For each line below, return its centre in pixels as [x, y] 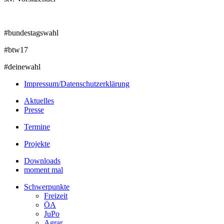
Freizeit [56, 195]
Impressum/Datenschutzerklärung [77, 83]
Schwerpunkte [47, 186]
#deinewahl [22, 66]
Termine [37, 126]
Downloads [42, 160]
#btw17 [16, 49]
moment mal [43, 169]
